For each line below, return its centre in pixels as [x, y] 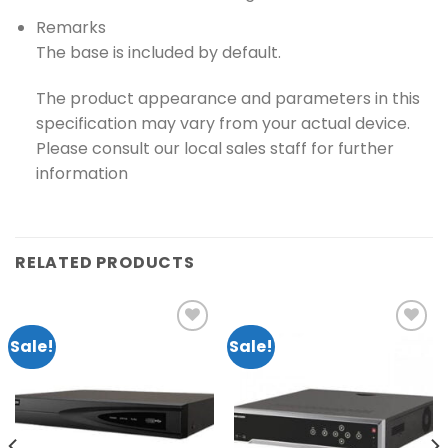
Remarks [70, 27]
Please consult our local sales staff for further [214, 148]
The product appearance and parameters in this [227, 98]
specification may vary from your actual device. [222, 123]
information [81, 173]
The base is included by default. [158, 52]
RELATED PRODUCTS [105, 262]
